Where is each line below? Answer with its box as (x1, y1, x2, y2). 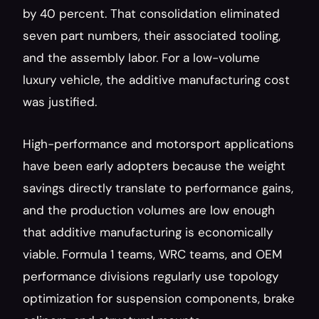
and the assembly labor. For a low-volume (23, 50, 260, 66)
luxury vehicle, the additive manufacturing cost (23, 72, 290, 88)
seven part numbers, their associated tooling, (23, 28, 281, 43)
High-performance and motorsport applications (23, 136, 294, 152)
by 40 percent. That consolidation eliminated (23, 6, 280, 21)
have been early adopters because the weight (23, 158, 286, 174)
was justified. (23, 94, 97, 110)
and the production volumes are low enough (23, 202, 275, 218)
